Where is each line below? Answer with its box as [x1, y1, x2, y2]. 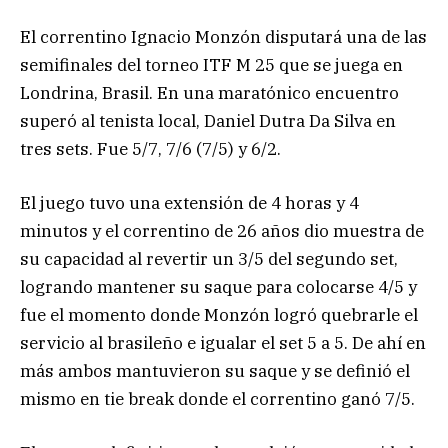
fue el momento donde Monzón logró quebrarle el [20, 303, 418, 326]
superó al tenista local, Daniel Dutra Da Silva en [20, 109, 396, 132]
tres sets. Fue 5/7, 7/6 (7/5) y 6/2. [20, 137, 281, 160]
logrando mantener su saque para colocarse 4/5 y [20, 275, 417, 298]
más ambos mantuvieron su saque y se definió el [20, 359, 410, 382]
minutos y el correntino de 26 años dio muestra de [20, 219, 424, 242]
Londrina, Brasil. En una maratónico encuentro [20, 81, 399, 104]
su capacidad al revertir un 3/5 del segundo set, [20, 247, 398, 270]
